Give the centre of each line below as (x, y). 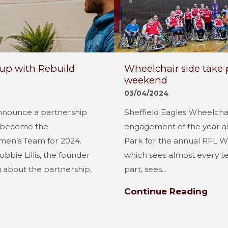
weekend (146, 80)
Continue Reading (166, 191)
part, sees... (145, 169)
